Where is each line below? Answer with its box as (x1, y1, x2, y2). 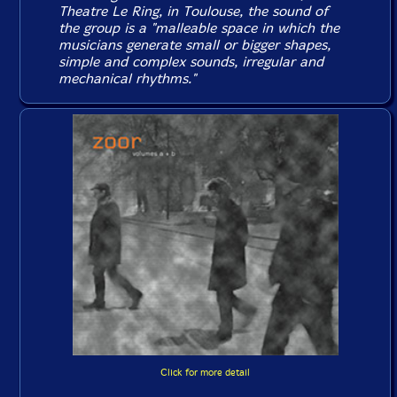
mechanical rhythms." (58, 70, 197, 87)
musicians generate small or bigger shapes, (58, 36, 331, 53)
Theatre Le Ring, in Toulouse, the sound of (58, 3, 329, 19)
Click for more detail (160, 367, 250, 379)
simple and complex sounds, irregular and (58, 53, 324, 70)
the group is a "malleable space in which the (58, 19, 340, 36)
